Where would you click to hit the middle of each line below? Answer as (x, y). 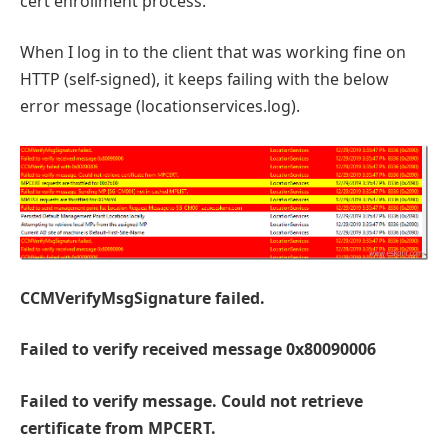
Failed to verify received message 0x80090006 (198, 349)
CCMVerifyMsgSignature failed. (142, 297)
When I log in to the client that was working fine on (213, 52)
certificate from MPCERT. (118, 427)
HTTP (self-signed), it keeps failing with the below (204, 79)
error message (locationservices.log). (160, 106)
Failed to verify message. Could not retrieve (191, 400)
